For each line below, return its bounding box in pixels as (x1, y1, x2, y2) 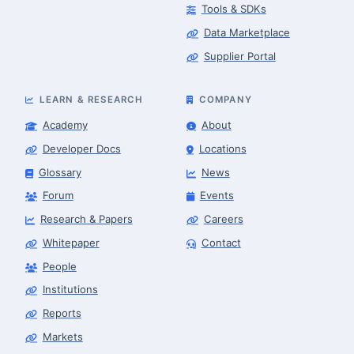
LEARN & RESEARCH (39, 94, 144, 106)
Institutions (42, 283, 98, 296)
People (42, 259, 77, 273)
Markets (42, 330, 83, 344)
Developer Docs (42, 141, 121, 155)
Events (199, 189, 234, 202)
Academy (42, 118, 88, 131)
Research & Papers (40, 213, 133, 226)
